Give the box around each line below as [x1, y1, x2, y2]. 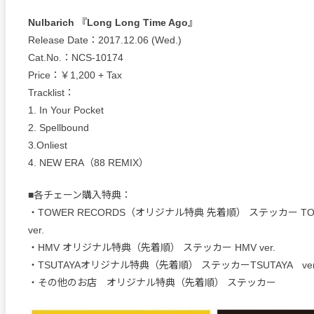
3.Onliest [28, 139, 67, 151]
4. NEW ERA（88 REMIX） [28, 157, 149, 169]
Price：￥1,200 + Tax [28, 69, 122, 81]
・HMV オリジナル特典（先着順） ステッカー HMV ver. [28, 242, 275, 254]
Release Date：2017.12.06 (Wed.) [28, 34, 182, 46]
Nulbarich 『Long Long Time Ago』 [28, 17, 198, 29]
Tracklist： [28, 87, 74, 99]
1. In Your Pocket [28, 104, 104, 116]
